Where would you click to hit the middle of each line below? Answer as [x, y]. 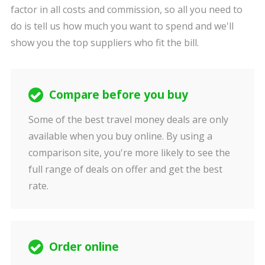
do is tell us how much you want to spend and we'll [122, 26]
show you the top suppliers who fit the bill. [104, 43]
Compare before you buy [118, 94]
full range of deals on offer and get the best [125, 169]
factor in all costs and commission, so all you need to [126, 9]
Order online [84, 246]
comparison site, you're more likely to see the [129, 153]
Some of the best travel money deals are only [128, 119]
